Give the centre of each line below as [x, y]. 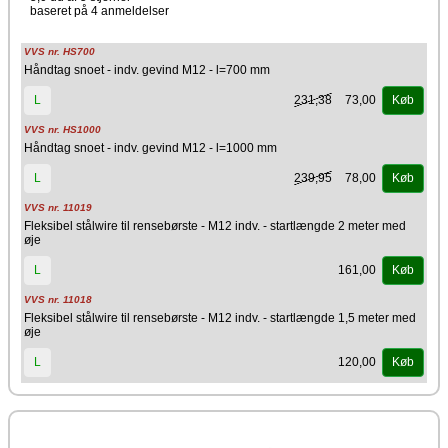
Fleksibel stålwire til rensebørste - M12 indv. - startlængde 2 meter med [215, 226]
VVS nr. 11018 [58, 299]
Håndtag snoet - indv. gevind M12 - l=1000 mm [150, 148]
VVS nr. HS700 [59, 51]
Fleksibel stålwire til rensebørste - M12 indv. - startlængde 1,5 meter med [220, 318]
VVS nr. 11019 [58, 207]
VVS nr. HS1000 [62, 129]
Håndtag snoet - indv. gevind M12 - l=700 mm [147, 70]
